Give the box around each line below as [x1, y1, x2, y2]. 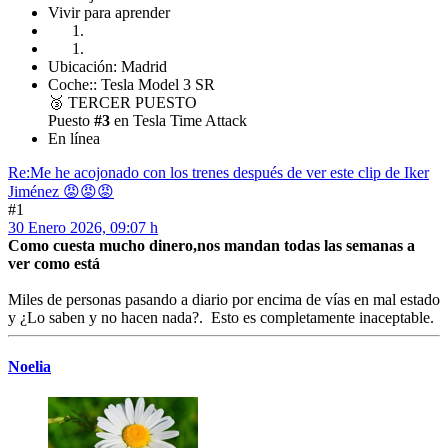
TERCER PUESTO [68, 93, 197, 111]
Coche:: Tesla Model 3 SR [48, 75, 215, 93]
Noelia [8, 357, 51, 375]
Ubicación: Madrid [48, 57, 167, 75]
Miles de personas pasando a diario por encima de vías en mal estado [8, 290, 440, 308]
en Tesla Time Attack [110, 111, 247, 129]
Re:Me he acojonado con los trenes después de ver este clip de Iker [8, 163, 429, 181]
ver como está [8, 254, 100, 272]
